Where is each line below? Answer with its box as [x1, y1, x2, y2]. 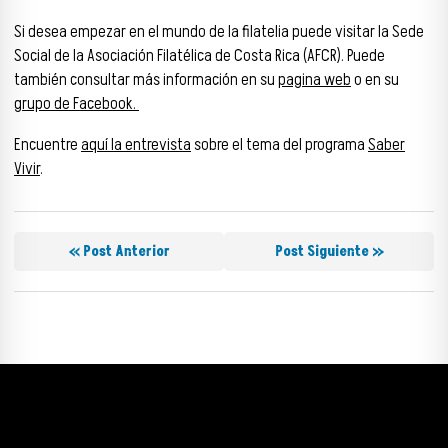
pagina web [278, 68, 351, 93]
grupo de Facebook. [14, 92, 139, 117]
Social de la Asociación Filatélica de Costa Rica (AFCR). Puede [14, 44, 385, 69]
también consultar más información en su [14, 68, 278, 93]
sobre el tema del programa [191, 132, 368, 157]
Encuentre [14, 132, 81, 157]
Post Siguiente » [274, 241, 384, 261]
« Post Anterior [68, 241, 170, 261]
